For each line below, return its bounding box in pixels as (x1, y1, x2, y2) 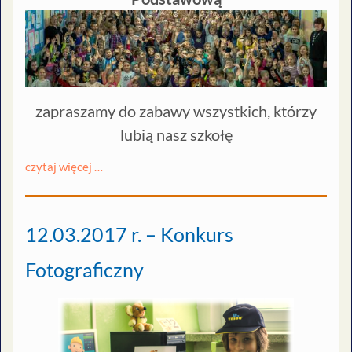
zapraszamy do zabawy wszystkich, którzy (35, 101, 317, 121)
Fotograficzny (25, 257, 144, 281)
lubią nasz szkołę (119, 125, 233, 145)
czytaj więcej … (25, 159, 103, 174)
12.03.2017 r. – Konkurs (25, 222, 233, 246)
